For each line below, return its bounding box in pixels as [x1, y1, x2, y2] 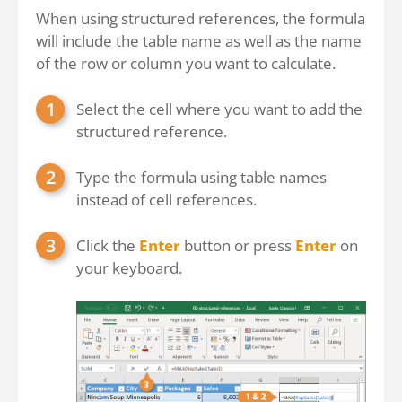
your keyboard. [76, 257, 182, 278]
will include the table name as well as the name [36, 30, 362, 51]
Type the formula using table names [76, 166, 327, 188]
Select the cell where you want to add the [76, 98, 363, 119]
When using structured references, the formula [36, 7, 365, 29]
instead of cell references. [76, 188, 257, 210]
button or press [180, 234, 295, 256]
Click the [76, 234, 139, 256]
